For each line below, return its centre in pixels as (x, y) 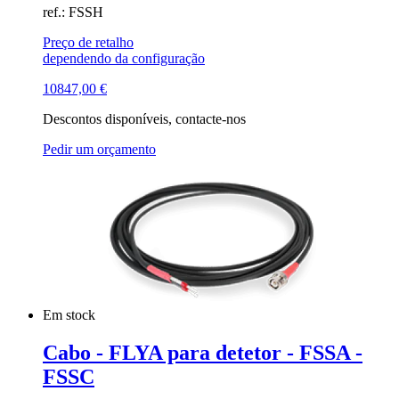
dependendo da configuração (124, 58)
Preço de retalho (88, 42)
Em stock (71, 314)
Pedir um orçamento (99, 149)
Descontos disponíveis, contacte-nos (144, 118)
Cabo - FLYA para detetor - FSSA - (203, 352)
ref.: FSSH (73, 12)
